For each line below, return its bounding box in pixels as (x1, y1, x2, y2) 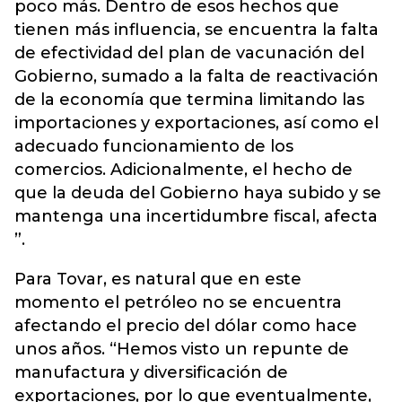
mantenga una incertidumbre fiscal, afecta (14, 206, 378, 226)
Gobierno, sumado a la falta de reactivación (14, 66, 379, 86)
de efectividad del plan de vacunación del (14, 43, 364, 63)
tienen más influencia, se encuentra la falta (14, 20, 379, 39)
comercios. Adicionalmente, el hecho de (14, 160, 353, 179)
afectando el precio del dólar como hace (14, 316, 357, 336)
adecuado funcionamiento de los (14, 136, 293, 156)
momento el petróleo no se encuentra (14, 293, 342, 312)
